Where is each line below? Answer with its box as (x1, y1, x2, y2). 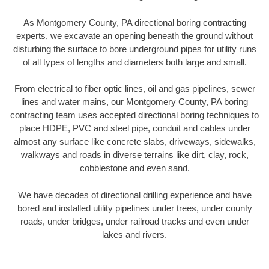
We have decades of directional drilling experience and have (17, 189, 252, 200)
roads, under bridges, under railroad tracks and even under (20, 216, 249, 226)
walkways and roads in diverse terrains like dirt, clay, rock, (20, 150, 249, 160)
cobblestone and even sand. (79, 163, 190, 174)
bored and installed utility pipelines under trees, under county (17, 202, 252, 213)
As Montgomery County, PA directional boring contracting (23, 17, 246, 28)
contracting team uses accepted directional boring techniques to (10, 110, 259, 121)
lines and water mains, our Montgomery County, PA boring (21, 97, 248, 107)
